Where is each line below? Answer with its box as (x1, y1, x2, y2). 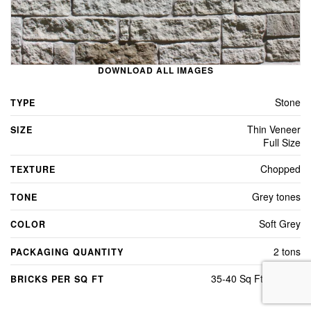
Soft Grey (259, 217, 301, 231)
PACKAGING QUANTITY (10, 245, 124, 258)
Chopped (260, 162, 301, 176)
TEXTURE (10, 163, 56, 176)
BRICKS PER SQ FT (10, 273, 104, 286)
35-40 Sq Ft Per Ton (211, 271, 301, 286)
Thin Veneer (247, 122, 301, 137)
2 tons (274, 244, 301, 258)
